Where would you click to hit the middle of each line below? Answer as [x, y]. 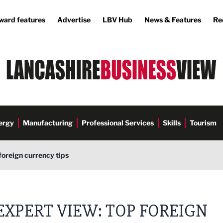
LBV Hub [117, 20]
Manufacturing [48, 123]
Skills [172, 123]
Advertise [74, 20]
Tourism [203, 123]
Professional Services [118, 123]
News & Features [173, 20]
